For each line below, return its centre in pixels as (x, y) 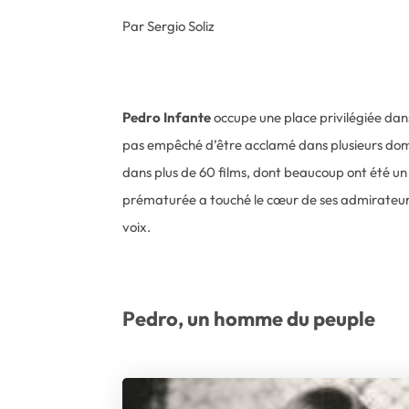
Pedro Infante (167, 117)
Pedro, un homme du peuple (249, 319)
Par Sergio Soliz (169, 26)
